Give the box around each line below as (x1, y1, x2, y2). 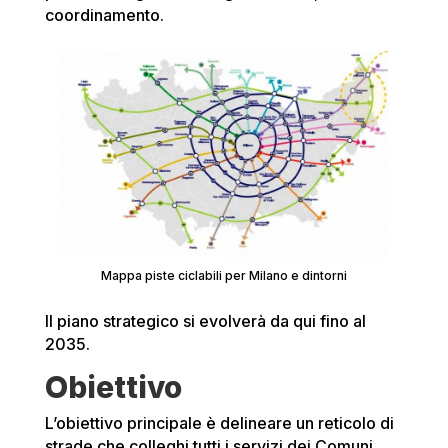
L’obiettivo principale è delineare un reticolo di (44, 413, 394, 434)
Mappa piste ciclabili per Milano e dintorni (100, 268, 347, 284)
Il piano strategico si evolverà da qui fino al (44, 311, 366, 332)
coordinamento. (44, 5, 164, 26)
